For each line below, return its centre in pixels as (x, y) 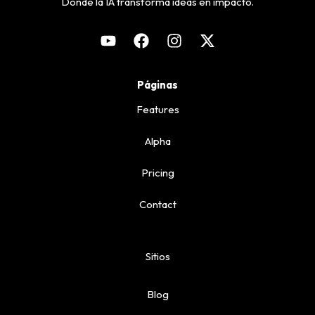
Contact (157, 204)
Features (157, 109)
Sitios (157, 256)
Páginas (157, 84)
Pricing (157, 172)
